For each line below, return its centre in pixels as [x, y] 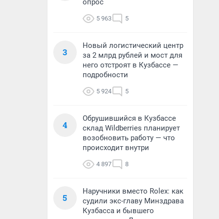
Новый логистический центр [133, 45]
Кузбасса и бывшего [118, 211]
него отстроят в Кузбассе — [131, 65]
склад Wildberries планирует [131, 128]
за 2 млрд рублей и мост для [132, 55]
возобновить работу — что [129, 138]
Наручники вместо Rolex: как [133, 191]
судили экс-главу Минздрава [133, 201]
